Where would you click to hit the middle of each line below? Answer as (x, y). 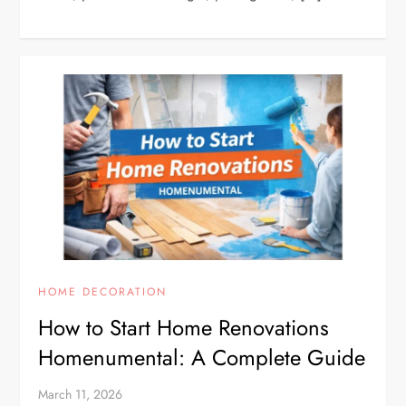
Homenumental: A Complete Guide (202, 357)
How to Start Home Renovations (184, 327)
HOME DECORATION (103, 291)
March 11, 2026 (81, 394)
